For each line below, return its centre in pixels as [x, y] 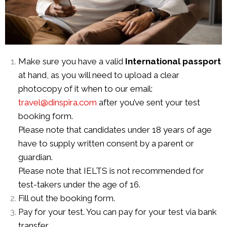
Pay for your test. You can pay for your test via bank [117, 212]
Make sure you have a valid [71, 62]
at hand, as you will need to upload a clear [99, 75]
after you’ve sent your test [148, 103]
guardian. [35, 157]
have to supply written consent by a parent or [106, 144]
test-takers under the [60, 185]
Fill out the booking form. [66, 198]
